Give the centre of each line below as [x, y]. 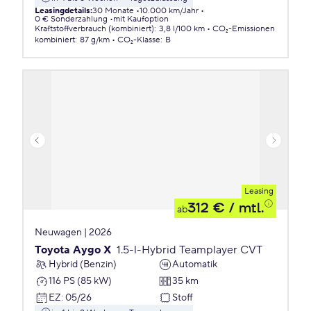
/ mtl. [244, 208]
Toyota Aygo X [73, 250]
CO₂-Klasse [139, 40]
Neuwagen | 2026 [73, 233]
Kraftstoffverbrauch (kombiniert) [94, 29]
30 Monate [113, 11]
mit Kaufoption [141, 19]
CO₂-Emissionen [244, 29]
